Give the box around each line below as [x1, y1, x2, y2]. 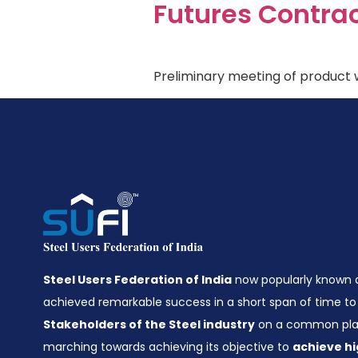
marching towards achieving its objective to [43, 339, 292, 356]
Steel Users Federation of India [43, 272, 232, 288]
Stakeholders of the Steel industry [43, 316, 255, 333]
